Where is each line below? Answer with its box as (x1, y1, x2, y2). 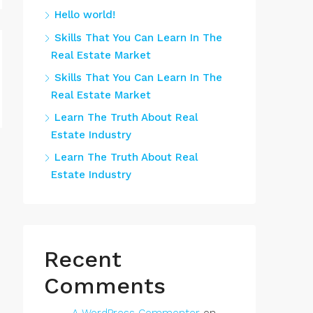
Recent (44, 246, 122, 272)
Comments (44, 272, 166, 299)
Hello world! (54, 8, 115, 21)
